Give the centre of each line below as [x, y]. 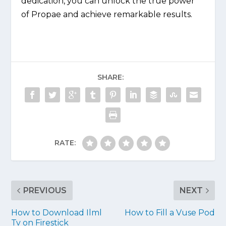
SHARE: [110, 77]
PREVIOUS [45, 190]
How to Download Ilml [57, 212]
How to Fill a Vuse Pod [169, 212]
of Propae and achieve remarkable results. [107, 14]
